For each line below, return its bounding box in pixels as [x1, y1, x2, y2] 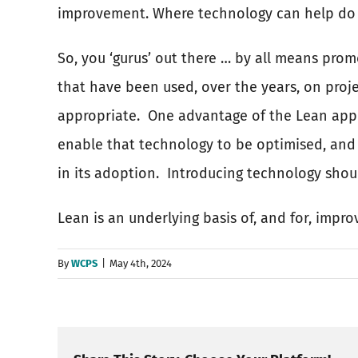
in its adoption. [58, 165, 159, 182]
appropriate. [58, 107, 140, 125]
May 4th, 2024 [109, 257, 172, 269]
